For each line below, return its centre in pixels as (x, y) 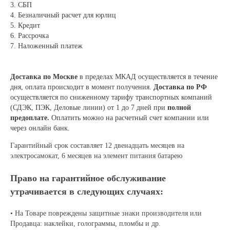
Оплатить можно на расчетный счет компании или (129, 118)
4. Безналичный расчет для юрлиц (63, 15)
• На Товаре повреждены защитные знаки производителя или (106, 213)
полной (179, 108)
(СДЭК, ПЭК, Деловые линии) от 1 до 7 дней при (89, 108)
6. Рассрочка (30, 36)
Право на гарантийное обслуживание (88, 178)
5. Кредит (25, 25)
